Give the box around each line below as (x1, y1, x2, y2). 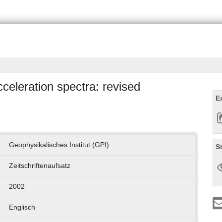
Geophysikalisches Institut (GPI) (8, 141, 109, 149)
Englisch (8, 203, 35, 212)
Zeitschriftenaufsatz (8, 162, 70, 170)
